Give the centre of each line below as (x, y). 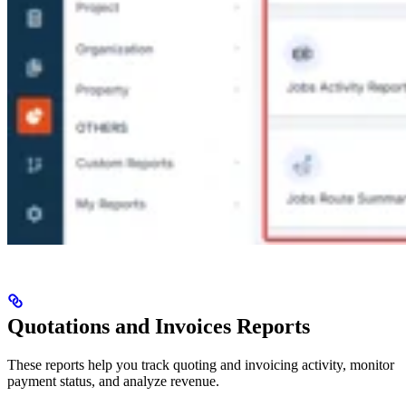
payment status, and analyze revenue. (113, 382)
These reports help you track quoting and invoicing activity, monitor (201, 365)
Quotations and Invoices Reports (159, 327)
